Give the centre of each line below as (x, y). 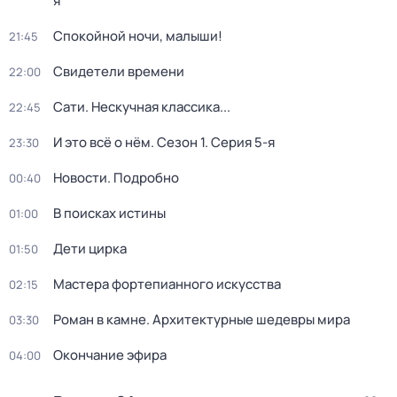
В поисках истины (109, 213)
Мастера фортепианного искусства (167, 284)
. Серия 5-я (240, 142)
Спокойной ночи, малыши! (138, 36)
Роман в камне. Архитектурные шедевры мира (202, 319)
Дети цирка (90, 249)
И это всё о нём (102, 142)
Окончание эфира (110, 355)
